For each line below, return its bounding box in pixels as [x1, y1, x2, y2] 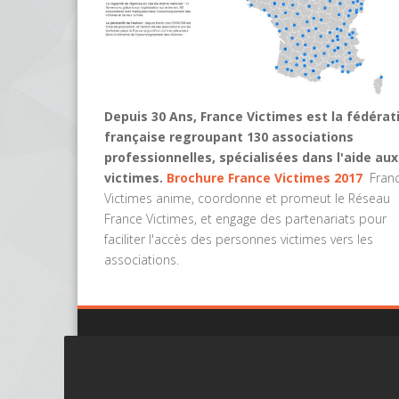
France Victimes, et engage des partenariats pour [104, 209, 387, 227]
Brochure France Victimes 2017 [167, 168, 362, 186]
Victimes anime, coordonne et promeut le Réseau [104, 189, 390, 207]
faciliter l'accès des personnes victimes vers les [104, 230, 373, 248]
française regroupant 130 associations [104, 127, 354, 145]
